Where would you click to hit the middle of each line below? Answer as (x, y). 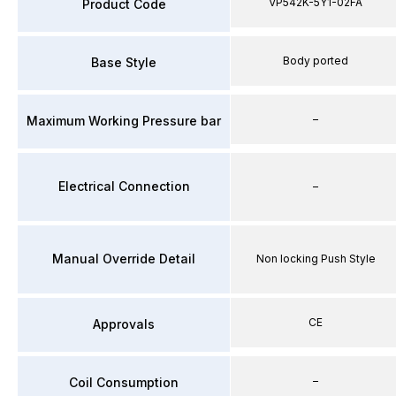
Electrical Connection (124, 186)
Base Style (124, 62)
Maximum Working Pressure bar (124, 121)
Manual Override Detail (124, 259)
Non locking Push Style (316, 259)
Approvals (124, 324)
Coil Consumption (124, 382)
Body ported (316, 60)
